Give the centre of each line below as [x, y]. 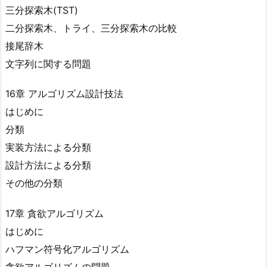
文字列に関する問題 [48, 63]
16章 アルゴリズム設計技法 [64, 94]
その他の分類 [34, 183]
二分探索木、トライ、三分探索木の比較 [91, 28]
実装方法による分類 [48, 148]
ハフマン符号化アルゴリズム [67, 249]
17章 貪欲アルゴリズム [55, 214]
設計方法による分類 [48, 165]
